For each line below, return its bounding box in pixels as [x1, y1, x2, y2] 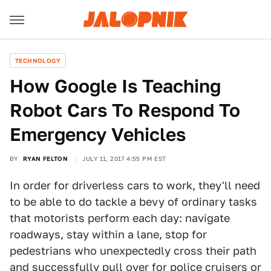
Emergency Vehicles [10, 123, 186, 145]
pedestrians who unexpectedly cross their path [10, 244, 256, 257]
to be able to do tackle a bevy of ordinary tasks [10, 195, 257, 208]
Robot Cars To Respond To [10, 99, 240, 121]
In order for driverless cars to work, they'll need [10, 179, 260, 192]
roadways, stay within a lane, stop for [10, 228, 207, 241]
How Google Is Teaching [10, 75, 221, 97]
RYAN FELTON [22, 155, 68, 162]
